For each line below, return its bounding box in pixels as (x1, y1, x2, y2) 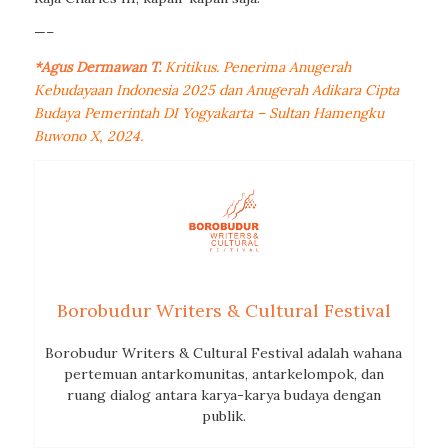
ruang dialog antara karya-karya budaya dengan (66, 386, 381, 405)
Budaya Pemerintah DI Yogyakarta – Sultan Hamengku (33, 104, 384, 123)
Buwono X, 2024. (33, 127, 143, 146)
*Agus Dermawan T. (33, 58, 161, 77)
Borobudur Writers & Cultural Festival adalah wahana (45, 344, 403, 363)
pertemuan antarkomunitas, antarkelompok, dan (63, 365, 384, 384)
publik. (201, 407, 246, 426)
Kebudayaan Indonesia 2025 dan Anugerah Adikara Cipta (33, 81, 399, 100)
